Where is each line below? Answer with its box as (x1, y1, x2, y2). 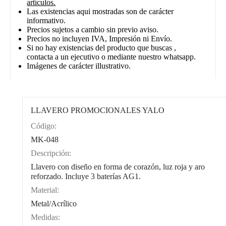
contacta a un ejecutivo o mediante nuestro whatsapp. (27, 52, 196, 62)
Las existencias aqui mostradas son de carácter (27, 7, 174, 16)
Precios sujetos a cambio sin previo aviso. (27, 25, 159, 34)
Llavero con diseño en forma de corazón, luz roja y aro (31, 162, 205, 171)
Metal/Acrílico (31, 199, 77, 208)
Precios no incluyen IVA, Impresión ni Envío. (27, 34, 173, 43)
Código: (31, 122, 57, 130)
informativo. (27, 16, 66, 25)
